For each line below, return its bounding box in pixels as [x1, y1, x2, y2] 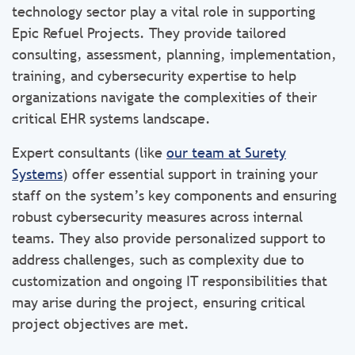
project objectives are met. [12, 315, 189, 332]
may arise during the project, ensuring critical [12, 294, 305, 311]
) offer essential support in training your [63, 166, 318, 182]
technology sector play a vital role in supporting [12, 3, 315, 20]
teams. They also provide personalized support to [12, 230, 326, 246]
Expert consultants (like [12, 144, 166, 161]
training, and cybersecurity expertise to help [12, 67, 296, 84]
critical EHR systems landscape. [12, 110, 211, 127]
